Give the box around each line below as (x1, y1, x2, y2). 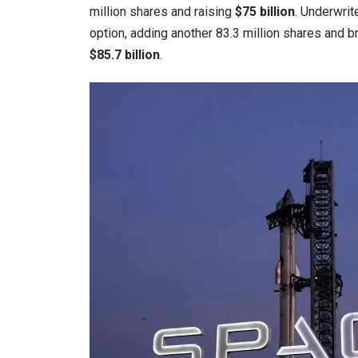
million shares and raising (89, 3, 235, 19)
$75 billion (235, 3, 295, 19)
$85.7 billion (89, 46, 160, 62)
